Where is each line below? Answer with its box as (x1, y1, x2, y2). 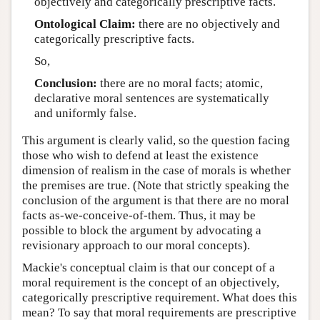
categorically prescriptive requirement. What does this (22, 290, 297, 304)
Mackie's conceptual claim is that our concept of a (22, 260, 275, 274)
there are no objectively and (135, 17, 280, 31)
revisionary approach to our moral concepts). (22, 238, 250, 252)
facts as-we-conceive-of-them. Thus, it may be (22, 208, 256, 222)
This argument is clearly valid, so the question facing (22, 133, 290, 147)
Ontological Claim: (34, 17, 136, 31)
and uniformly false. (34, 106, 136, 121)
